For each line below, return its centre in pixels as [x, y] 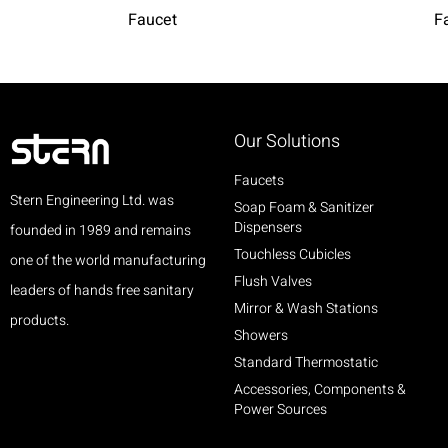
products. [39, 321]
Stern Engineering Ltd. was [92, 201]
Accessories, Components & [319, 390]
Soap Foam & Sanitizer [303, 208]
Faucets [258, 181]
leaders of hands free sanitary [102, 291]
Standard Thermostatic [305, 363]
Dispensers [267, 228]
